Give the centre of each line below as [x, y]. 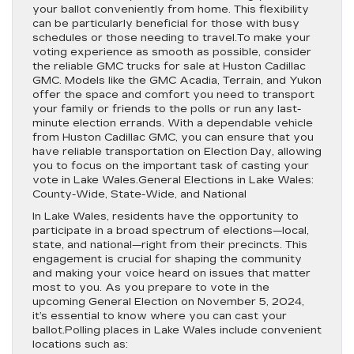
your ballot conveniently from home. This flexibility [171, 9]
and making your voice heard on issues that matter [171, 273]
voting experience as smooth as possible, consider [172, 52]
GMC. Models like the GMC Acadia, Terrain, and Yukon [177, 81]
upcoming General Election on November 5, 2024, [168, 302]
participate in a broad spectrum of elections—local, [171, 231]
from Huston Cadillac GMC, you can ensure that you [173, 137]
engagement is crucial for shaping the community [167, 259]
